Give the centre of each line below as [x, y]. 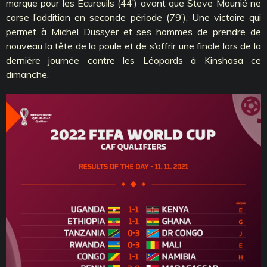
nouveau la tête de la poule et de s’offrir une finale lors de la [133, 46]
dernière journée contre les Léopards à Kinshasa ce [133, 60]
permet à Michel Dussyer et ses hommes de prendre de [133, 31]
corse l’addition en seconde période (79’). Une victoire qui [133, 17]
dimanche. [27, 74]
